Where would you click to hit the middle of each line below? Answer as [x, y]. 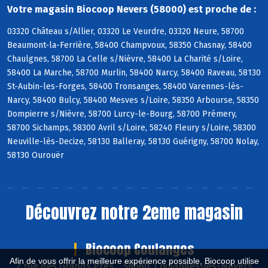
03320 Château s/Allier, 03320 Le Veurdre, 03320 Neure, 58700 [126, 32]
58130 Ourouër [36, 156]
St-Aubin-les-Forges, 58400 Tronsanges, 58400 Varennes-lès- [125, 87]
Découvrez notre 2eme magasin [134, 213]
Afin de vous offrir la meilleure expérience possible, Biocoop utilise [134, 261]
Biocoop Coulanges [140, 249]
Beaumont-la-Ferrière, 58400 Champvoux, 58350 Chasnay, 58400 [130, 45]
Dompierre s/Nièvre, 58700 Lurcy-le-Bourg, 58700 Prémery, [122, 114]
